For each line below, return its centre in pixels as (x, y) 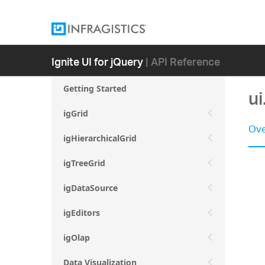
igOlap (77, 237)
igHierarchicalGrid (100, 138)
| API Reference (183, 61)
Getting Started (95, 88)
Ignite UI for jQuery (97, 61)
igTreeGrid (84, 163)
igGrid (76, 113)
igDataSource (91, 188)
